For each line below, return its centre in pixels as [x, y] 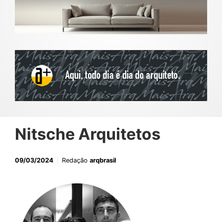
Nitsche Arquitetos [88, 134]
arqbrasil [103, 161]
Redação [76, 161]
